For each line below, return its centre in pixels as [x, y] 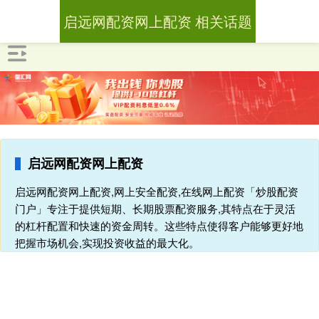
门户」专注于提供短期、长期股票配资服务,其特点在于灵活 [155, 209]
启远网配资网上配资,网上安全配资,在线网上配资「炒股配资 [157, 192]
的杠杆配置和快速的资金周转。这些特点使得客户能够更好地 [159, 226]
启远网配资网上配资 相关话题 [157, 21]
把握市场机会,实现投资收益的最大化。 [107, 243]
